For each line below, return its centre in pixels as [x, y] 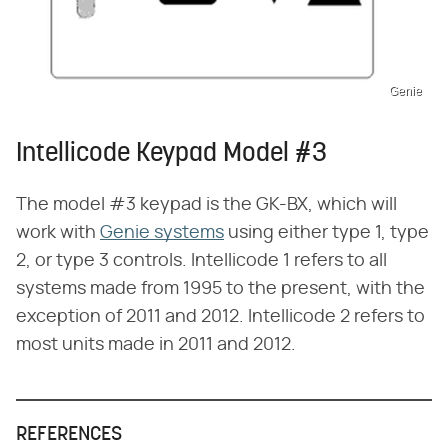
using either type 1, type [326, 232]
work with [58, 232]
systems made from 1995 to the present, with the [220, 288]
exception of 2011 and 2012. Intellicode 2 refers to [220, 316]
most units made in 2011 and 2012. [156, 344]
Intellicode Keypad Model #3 [171, 154]
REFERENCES [69, 434]
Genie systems [162, 232]
